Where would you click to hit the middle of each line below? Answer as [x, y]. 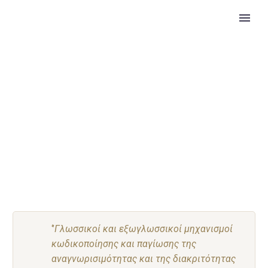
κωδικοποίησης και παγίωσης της [124, 243]
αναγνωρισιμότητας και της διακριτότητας [144, 258]
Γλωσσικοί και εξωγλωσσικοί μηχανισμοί [144, 229]
